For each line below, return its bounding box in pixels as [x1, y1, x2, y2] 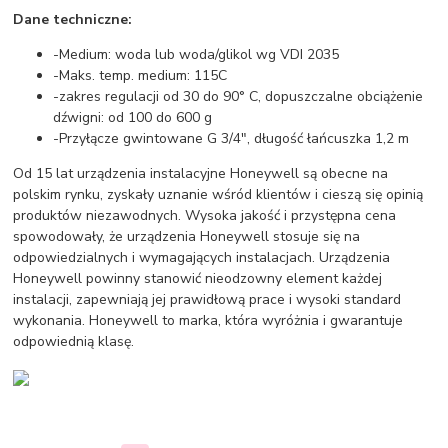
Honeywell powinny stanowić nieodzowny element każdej [13, 269, 383, 289]
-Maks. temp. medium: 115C [53, 66, 228, 86]
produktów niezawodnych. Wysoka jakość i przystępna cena [13, 206, 397, 226]
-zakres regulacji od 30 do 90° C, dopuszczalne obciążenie [53, 87, 424, 107]
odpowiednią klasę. [13, 332, 135, 352]
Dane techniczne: [13, 10, 133, 30]
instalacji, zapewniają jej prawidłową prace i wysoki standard [13, 290, 402, 310]
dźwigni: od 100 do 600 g [53, 108, 213, 128]
